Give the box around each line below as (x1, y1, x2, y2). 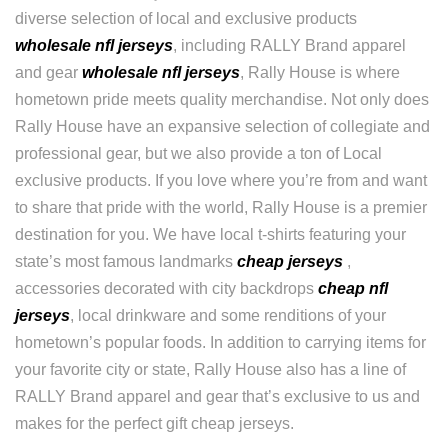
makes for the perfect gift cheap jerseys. (15, 415, 294, 432)
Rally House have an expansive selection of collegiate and (15, 118, 430, 135)
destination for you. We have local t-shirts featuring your (15, 226, 406, 243)
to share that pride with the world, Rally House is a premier (15, 199, 427, 216)
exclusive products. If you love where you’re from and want (15, 172, 427, 189)
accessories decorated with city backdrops (15, 280, 318, 297)
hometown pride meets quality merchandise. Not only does (15, 91, 429, 108)
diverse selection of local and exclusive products (15, 10, 357, 27)
